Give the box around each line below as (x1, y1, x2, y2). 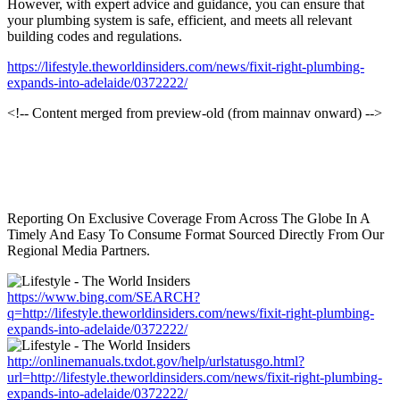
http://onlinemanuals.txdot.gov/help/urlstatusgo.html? (7, 353, 304, 369)
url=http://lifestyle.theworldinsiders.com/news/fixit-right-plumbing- (7, 369, 382, 385)
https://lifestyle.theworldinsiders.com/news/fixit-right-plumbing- (7, 58, 364, 74)
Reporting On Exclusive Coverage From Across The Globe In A (7, 210, 370, 226)
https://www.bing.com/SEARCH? (7, 288, 200, 304)
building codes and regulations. (7, 28, 182, 44)
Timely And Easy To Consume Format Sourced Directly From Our (7, 226, 384, 242)
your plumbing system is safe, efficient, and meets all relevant (7, 12, 352, 28)
